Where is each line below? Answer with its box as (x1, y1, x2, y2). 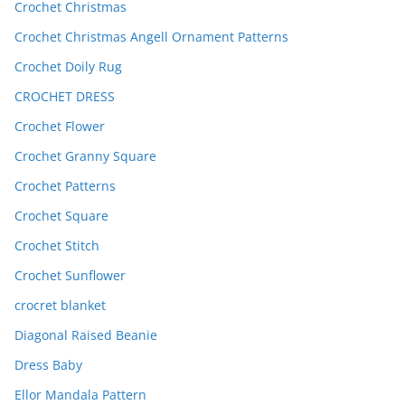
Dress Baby (14, 356, 82, 374)
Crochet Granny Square (14, 147, 156, 165)
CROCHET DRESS (14, 88, 115, 106)
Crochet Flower (14, 118, 105, 136)
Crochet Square (14, 207, 108, 225)
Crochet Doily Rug (14, 58, 122, 76)
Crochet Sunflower (14, 267, 126, 285)
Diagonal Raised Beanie (14, 326, 157, 344)
